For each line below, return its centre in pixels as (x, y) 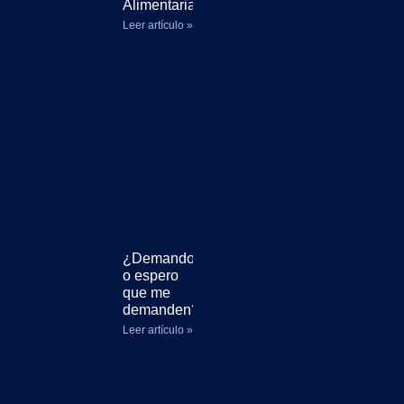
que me (147, 293)
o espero (151, 275)
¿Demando (159, 258)
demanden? (161, 310)
